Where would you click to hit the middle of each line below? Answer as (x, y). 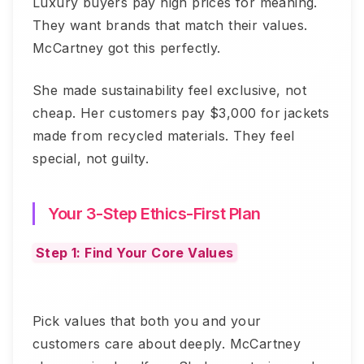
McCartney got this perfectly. (127, 48)
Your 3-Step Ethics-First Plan (154, 213)
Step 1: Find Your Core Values (135, 252)
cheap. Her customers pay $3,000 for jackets (181, 113)
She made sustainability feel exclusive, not (170, 90)
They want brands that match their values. (170, 25)
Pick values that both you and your (147, 321)
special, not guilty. (91, 158)
